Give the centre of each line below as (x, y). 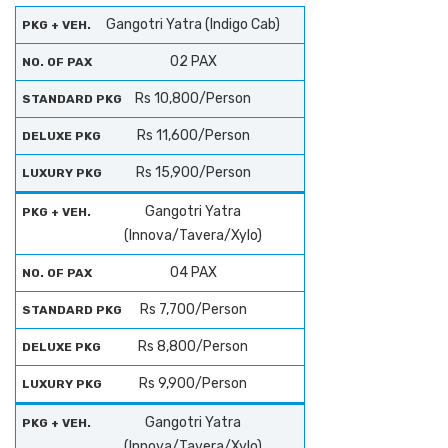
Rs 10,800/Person (193, 98)
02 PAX (193, 61)
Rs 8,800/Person (193, 346)
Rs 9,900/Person (193, 383)
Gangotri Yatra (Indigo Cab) (193, 24)
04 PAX (193, 272)
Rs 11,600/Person (193, 135)
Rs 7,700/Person (193, 309)
